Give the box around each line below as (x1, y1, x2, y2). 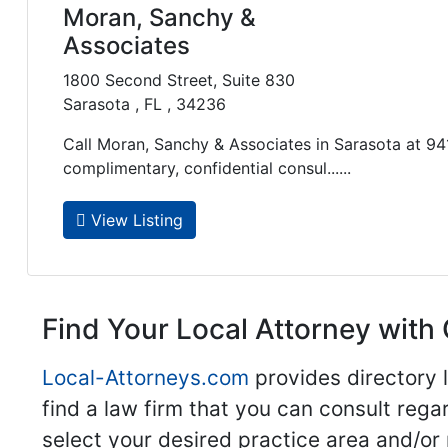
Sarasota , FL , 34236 (63, 94, 226, 115)
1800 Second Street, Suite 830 (63, 70, 295, 91)
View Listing (86, 210, 183, 231)
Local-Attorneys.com (42, 364, 249, 390)
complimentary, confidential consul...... (63, 158, 351, 179)
